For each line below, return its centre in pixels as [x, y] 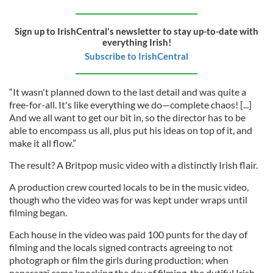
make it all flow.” [43, 143]
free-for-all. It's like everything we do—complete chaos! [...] [130, 104]
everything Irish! [136, 42]
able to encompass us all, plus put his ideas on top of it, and [131, 130]
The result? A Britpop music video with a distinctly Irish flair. [133, 165]
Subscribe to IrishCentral [136, 56]
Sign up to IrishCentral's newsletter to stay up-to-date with [136, 31]
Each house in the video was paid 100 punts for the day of [128, 234]
